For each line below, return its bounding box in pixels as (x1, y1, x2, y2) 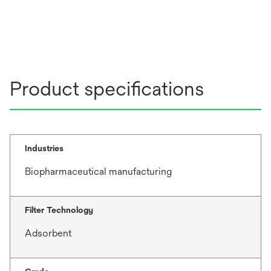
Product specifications (10, 77, 204, 100)
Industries (25, 143, 64, 153)
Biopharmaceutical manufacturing (25, 165, 172, 177)
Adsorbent (25, 227, 71, 239)
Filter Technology (25, 204, 93, 215)
